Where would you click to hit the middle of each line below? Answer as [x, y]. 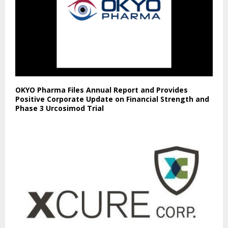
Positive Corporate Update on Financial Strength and [112, 99]
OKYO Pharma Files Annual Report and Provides [102, 90]
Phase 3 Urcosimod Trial [60, 108]
